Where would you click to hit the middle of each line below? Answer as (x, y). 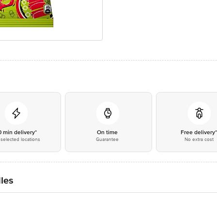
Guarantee (108, 139)
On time (108, 132)
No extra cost (199, 139)
